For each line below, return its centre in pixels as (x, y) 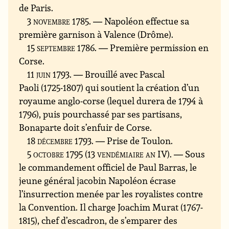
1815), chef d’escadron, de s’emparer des (98, 221)
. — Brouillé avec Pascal (117, 74)
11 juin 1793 (49, 74)
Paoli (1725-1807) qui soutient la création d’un (109, 88)
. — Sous (188, 154)
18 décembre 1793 (60, 141)
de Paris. (36, 8)
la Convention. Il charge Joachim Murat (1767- (111, 207)
